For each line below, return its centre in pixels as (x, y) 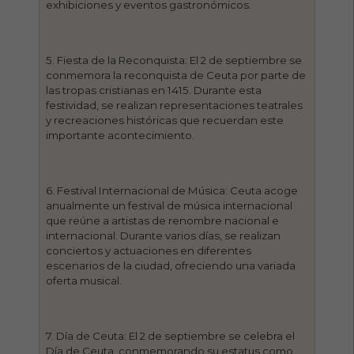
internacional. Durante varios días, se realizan (164, 235)
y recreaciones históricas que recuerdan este (165, 120)
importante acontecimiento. (121, 135)
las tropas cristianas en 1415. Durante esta (154, 90)
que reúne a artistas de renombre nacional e (163, 220)
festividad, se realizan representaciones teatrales (175, 105)
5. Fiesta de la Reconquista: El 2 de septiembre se (174, 60)
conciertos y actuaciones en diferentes (149, 250)
